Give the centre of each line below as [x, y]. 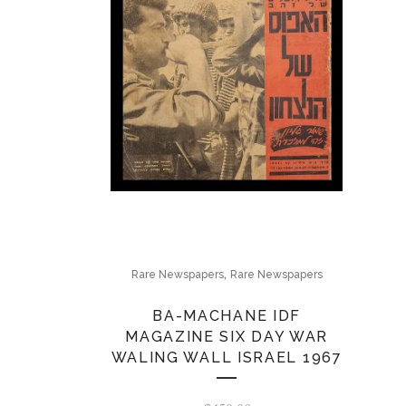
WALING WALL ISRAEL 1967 [227, 357]
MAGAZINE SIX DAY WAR [227, 336]
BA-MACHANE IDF [227, 315]
